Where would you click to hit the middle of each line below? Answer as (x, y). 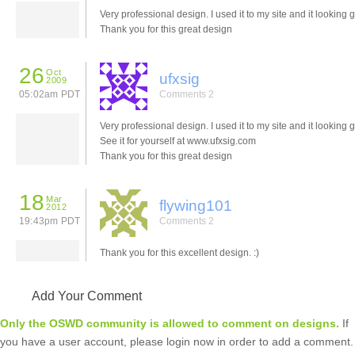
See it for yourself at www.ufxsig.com (178, 141)
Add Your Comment (87, 296)
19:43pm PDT (50, 221)
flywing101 (196, 205)
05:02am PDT (50, 94)
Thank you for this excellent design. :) (179, 252)
